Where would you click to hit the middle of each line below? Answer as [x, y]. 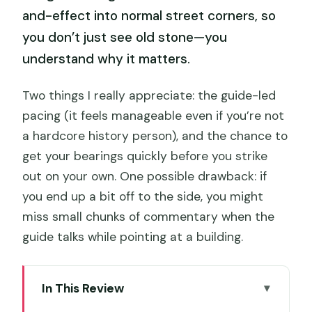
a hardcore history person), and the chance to [155, 135]
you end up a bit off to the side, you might [143, 196]
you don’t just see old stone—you [125, 38]
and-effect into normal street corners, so [149, 16]
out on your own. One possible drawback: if [145, 176]
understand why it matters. [107, 59]
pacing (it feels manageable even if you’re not [154, 115]
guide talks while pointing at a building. [133, 236]
